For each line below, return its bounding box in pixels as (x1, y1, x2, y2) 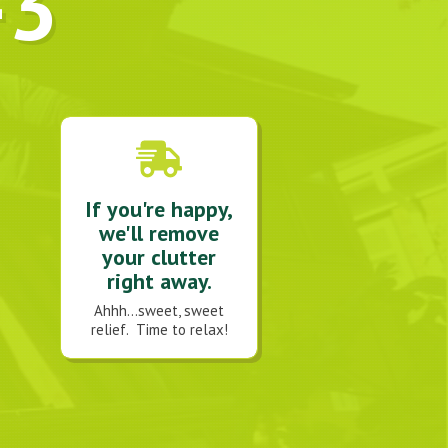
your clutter (102, 243, 217, 272)
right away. (106, 267, 212, 296)
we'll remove (99, 219, 220, 248)
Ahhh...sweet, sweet (94, 301, 225, 321)
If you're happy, (85, 195, 234, 224)
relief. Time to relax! (90, 320, 228, 340)
